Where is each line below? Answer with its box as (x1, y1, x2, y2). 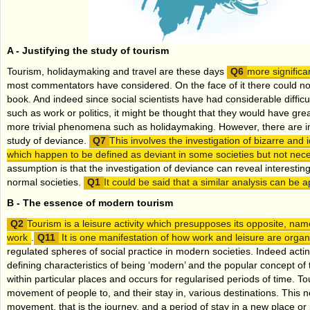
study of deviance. (7, 134, 89, 146)
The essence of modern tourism (23, 197, 173, 208)
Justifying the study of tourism (22, 44, 169, 56)
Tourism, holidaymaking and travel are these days (7, 65, 227, 77)
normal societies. (7, 176, 84, 188)
